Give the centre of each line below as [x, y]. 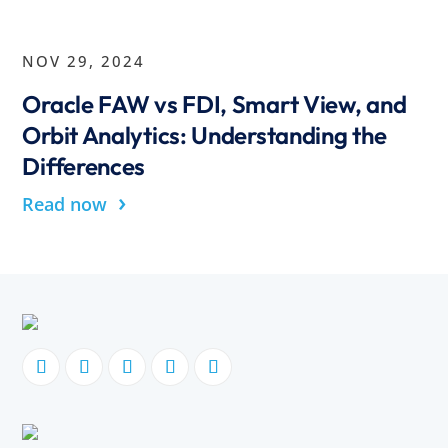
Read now [67, 203]
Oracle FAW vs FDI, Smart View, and [214, 103]
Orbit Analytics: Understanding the [204, 134]
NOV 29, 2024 [84, 60]
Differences [84, 165]
